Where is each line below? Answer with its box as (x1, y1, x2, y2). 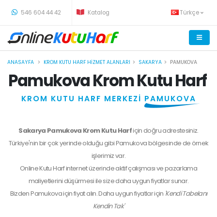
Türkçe (180, 9, 201, 16)
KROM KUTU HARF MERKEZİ (21, 93, 144, 104)
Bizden (10, 189, 31, 198)
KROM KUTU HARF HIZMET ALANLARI (44, 59, 130, 66)
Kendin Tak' (93, 201, 124, 211)
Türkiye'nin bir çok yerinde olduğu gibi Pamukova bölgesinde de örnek (8, 139, 209, 148)
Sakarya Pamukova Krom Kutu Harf (18, 126, 133, 135)
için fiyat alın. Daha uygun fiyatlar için (62, 189, 165, 198)
